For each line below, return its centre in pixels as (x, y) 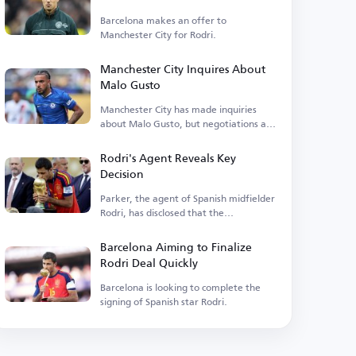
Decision (122, 174)
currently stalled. (138, 138)
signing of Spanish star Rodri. (164, 302)
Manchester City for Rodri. (159, 35)
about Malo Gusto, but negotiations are (188, 124)
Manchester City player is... (161, 227)
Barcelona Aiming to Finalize (176, 247)
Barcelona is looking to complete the (181, 287)
